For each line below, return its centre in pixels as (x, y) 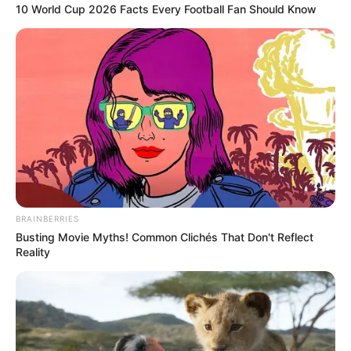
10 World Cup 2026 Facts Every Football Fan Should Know (166, 9)
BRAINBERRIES (47, 219)
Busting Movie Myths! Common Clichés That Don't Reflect (165, 237)
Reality (33, 252)
